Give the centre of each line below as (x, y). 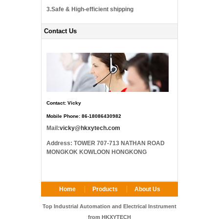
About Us (147, 189)
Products (105, 189)
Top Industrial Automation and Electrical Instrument (109, 206)
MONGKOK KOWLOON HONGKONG (97, 152)
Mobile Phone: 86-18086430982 (84, 116)
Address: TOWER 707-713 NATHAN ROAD (106, 143)
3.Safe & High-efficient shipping (90, 9)
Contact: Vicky (64, 103)
